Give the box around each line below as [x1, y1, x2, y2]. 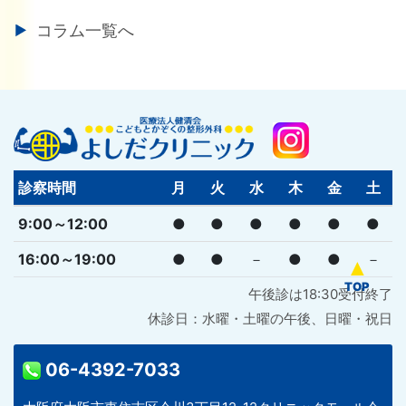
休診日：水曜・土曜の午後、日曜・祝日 [148, 309, 392, 327]
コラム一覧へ [36, 20, 134, 40]
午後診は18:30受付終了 [248, 285, 392, 303]
